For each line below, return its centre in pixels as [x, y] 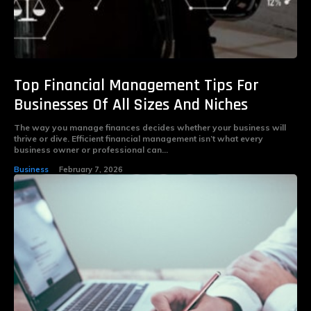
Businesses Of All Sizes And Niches [131, 104]
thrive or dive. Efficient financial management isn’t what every [138, 138]
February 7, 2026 [91, 169]
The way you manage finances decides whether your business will [150, 127]
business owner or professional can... [91, 149]
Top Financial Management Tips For [136, 85]
